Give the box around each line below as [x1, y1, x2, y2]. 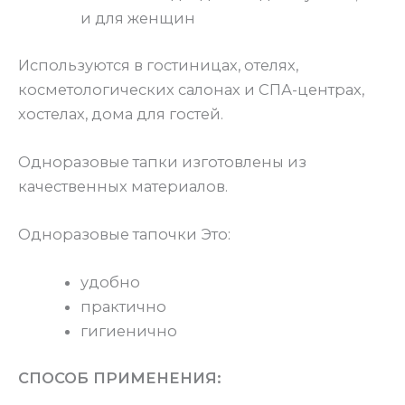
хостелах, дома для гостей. [18, 104, 223, 123]
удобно [80, 273, 141, 292]
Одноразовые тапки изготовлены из [18, 152, 306, 171]
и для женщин [80, 9, 196, 28]
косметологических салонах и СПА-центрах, [18, 80, 364, 99]
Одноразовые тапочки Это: [18, 225, 231, 244]
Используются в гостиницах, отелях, [18, 55, 298, 74]
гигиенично [80, 322, 178, 341]
